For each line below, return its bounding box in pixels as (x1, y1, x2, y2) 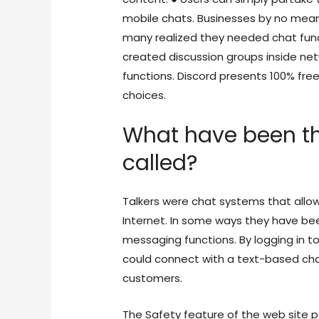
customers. (122, 271, 183, 286)
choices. (122, 88, 167, 103)
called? (122, 148, 198, 179)
